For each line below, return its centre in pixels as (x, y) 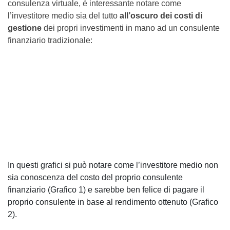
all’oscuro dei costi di (161, 15)
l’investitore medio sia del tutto (64, 15)
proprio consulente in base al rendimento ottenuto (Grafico (113, 202)
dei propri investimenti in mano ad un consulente (131, 28)
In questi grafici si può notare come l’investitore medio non (113, 165)
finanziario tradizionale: (50, 40)
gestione (25, 28)
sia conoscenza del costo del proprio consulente (95, 178)
